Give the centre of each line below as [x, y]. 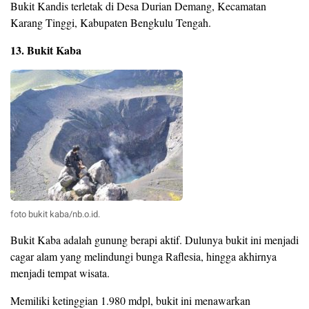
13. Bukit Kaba [46, 50]
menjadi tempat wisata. [60, 273]
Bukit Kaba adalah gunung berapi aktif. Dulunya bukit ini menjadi [154, 240]
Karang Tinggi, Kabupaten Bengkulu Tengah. [111, 23]
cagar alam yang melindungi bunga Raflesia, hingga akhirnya [143, 257]
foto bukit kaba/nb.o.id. [55, 215]
